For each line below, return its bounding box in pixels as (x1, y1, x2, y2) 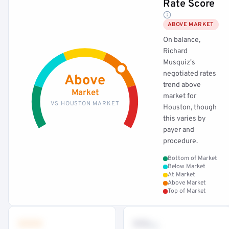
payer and (163, 126, 194, 134)
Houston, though (163, 103, 217, 112)
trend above (163, 81, 201, 89)
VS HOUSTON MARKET (51, 100, 119, 107)
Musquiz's (163, 58, 195, 67)
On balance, (163, 36, 200, 44)
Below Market (168, 163, 205, 171)
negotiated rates (163, 70, 216, 78)
